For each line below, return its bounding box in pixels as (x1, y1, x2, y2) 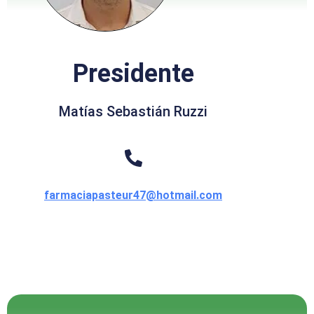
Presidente (72, 58, 194, 88)
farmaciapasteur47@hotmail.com (44, 188, 222, 202)
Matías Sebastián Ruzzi (59, 102, 207, 120)
